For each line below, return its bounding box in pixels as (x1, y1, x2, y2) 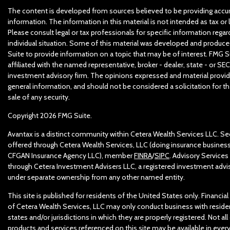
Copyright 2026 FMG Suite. (8, 111, 92, 121)
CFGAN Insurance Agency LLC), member (8, 151, 134, 161)
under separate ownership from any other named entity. (8, 172, 185, 182)
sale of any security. (8, 92, 70, 102)
